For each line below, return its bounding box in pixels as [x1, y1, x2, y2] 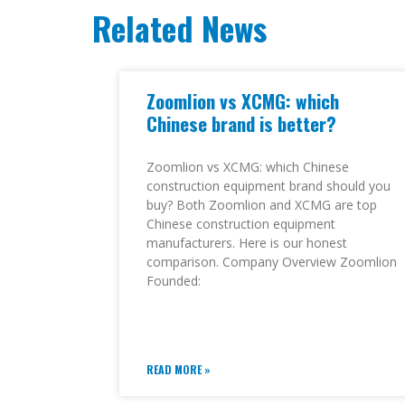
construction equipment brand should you [146, 177, 391, 195]
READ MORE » [146, 362, 211, 378]
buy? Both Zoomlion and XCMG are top [146, 196, 377, 214]
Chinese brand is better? [146, 109, 336, 138]
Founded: [146, 272, 201, 290]
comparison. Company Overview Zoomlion [146, 253, 397, 271]
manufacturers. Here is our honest [146, 234, 347, 252]
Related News [92, 4, 267, 52]
